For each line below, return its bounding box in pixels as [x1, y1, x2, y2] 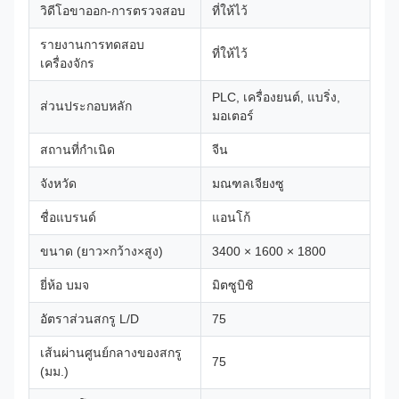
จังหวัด [40, 176, 77, 191]
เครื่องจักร [40, 56, 94, 70]
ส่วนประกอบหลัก [40, 99, 132, 113]
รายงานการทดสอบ [40, 37, 144, 52]
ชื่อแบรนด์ [40, 210, 96, 224]
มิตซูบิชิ [212, 278, 254, 292]
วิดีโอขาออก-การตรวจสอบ [40, 4, 185, 18]
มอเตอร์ [212, 109, 254, 123]
